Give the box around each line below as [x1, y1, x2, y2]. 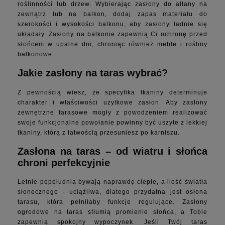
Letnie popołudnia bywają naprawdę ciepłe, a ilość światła [18, 178, 207, 185]
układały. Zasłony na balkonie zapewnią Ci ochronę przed [18, 31, 207, 38]
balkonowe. [18, 51, 56, 58]
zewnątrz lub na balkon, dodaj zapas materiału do [18, 11, 207, 18]
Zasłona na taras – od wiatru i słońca [18, 145, 207, 157]
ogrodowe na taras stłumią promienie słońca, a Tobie [18, 208, 207, 215]
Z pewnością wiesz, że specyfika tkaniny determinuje [18, 88, 207, 96]
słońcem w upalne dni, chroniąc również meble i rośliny [18, 41, 207, 48]
